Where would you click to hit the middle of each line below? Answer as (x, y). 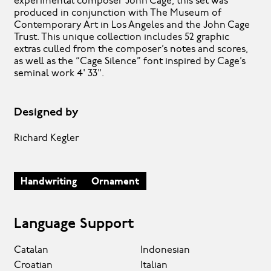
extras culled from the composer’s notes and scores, (131, 49)
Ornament (115, 182)
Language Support (73, 225)
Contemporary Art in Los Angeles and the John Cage (132, 25)
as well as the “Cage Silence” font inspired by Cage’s (129, 61)
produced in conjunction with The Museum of (117, 13)
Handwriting (49, 182)
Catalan (31, 250)
